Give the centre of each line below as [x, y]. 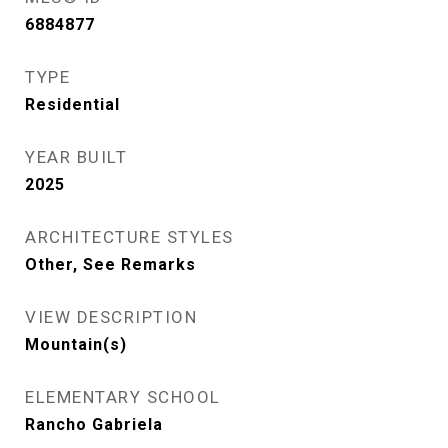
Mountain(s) [76, 344]
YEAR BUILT [76, 157]
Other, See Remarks [110, 264]
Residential [72, 104]
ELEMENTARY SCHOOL [123, 397]
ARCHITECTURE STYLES [129, 237]
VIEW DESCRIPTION [111, 317]
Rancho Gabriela [94, 424]
